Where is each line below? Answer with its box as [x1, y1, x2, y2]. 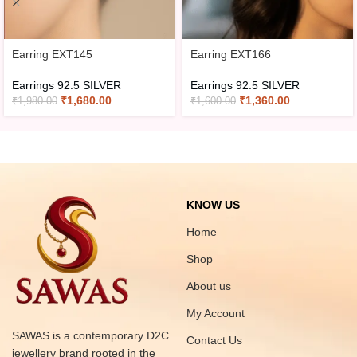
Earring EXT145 [12, 48, 92, 61]
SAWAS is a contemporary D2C [12, 329, 169, 343]
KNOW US [186, 198, 240, 212]
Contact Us [186, 334, 242, 347]
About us [186, 280, 231, 293]
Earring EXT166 [190, 48, 271, 61]
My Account [186, 307, 245, 320]
